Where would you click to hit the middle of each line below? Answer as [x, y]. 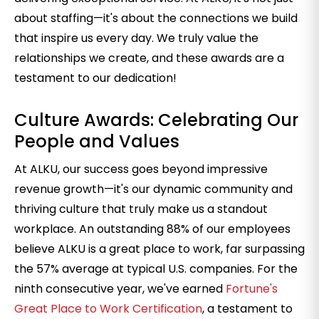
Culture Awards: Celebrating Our [156, 120]
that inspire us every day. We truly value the [136, 38]
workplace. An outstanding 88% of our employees [152, 229]
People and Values [97, 141]
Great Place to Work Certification [108, 309]
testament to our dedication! [95, 78]
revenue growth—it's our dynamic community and [153, 189]
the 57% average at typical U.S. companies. [136, 269]
